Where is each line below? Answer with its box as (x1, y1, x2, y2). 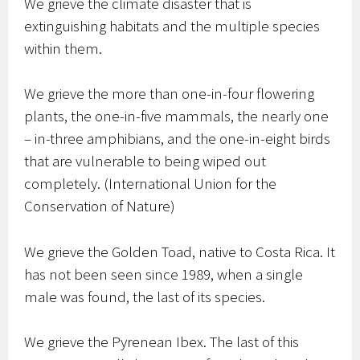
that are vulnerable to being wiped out (24, 151, 267, 171)
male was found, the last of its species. (24, 286, 266, 306)
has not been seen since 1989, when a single (24, 264, 304, 284)
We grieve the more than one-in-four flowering (24, 84, 315, 104)
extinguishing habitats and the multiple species (24, 15, 321, 35)
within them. (24, 38, 103, 58)
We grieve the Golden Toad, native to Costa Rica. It (24, 241, 336, 261)
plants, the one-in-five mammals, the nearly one (24, 106, 329, 126)
